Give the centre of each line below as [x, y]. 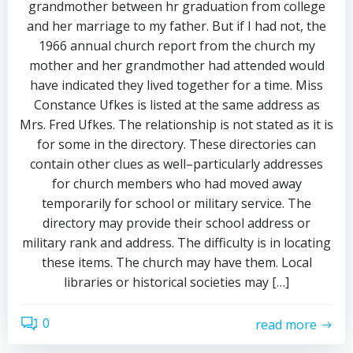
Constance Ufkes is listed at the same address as [176, 105]
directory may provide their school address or [176, 223]
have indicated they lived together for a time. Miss [176, 85]
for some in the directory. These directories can [176, 144]
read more [286, 324]
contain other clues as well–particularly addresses [176, 164]
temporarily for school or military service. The [176, 203]
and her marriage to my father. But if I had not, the [176, 26]
